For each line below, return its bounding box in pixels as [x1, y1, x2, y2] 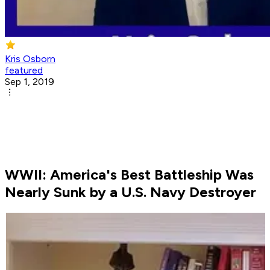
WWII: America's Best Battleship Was [5, 166, 254, 184]
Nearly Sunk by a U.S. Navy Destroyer [5, 183, 256, 201]
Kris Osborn [5, 53, 55, 65]
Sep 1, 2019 [5, 76, 54, 88]
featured [5, 64, 43, 77]
